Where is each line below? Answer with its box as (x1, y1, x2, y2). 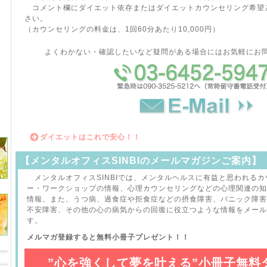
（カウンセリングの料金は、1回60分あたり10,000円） (24, 25, 220, 33)
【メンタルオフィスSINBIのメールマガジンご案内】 (20, 156, 262, 166)
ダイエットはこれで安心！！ (39, 133, 141, 141)
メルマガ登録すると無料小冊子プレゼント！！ (26, 233, 190, 241)
